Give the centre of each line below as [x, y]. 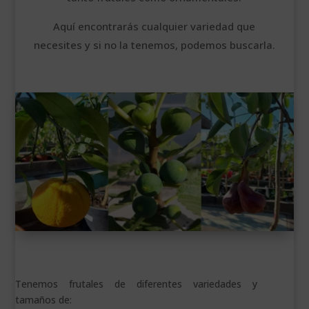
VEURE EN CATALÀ [51, 43]
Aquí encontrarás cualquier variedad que [154, 26]
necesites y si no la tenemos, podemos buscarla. [154, 44]
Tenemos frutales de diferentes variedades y [137, 284]
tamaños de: [44, 300]
